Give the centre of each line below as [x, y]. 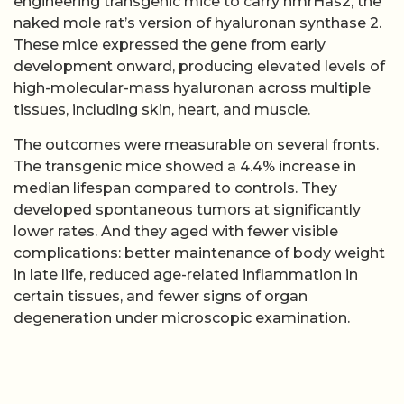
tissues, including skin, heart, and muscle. [162, 110]
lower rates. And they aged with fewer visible [176, 231]
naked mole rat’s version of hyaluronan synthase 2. [197, 23]
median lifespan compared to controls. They [175, 188]
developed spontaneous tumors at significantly [187, 209]
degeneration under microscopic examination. [182, 317]
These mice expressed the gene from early [170, 45]
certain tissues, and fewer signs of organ [161, 296]
